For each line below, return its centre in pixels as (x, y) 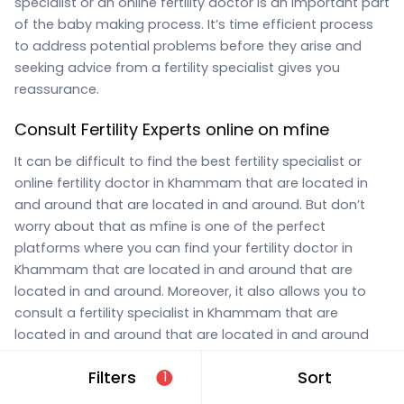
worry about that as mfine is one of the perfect (170, 226)
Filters (112, 377)
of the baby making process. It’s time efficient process (194, 25)
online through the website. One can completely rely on (195, 356)
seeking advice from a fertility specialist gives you (177, 68)
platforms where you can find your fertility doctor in (184, 248)
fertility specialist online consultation (159, 377)
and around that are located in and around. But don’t (190, 204)
